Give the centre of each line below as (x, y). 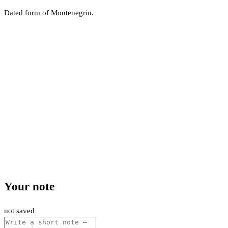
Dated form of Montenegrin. (49, 12)
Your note (29, 187)
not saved (19, 210)
